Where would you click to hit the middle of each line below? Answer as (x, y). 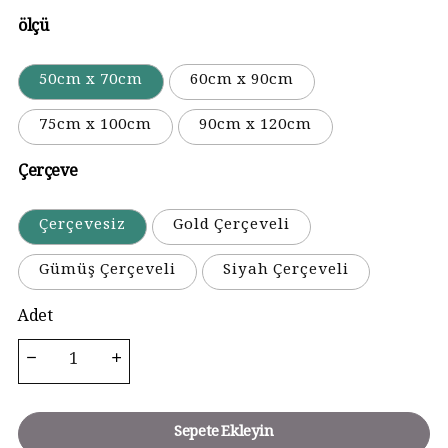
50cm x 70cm (91, 82)
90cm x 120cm (255, 127)
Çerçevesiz (82, 227)
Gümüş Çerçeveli (107, 272)
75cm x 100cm (95, 127)
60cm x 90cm (242, 82)
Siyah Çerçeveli (286, 272)
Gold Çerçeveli (231, 227)
